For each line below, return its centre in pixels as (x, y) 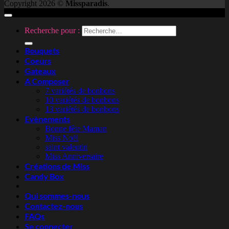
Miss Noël (62, 138)
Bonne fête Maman (76, 129)
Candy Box (44, 176)
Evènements (47, 119)
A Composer (47, 81)
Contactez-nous (54, 206)
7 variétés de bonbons (80, 91)
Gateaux (40, 71)
